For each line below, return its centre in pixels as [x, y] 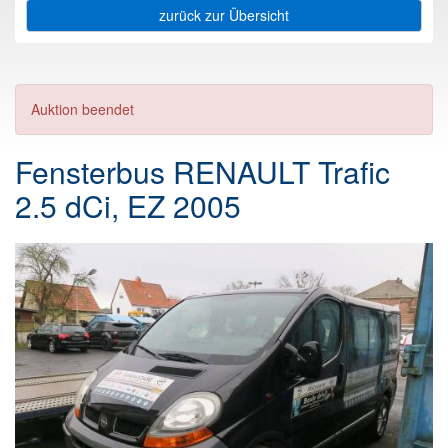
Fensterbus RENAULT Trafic [202, 172]
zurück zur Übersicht [224, 15]
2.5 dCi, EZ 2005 [128, 206]
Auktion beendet [82, 109]
